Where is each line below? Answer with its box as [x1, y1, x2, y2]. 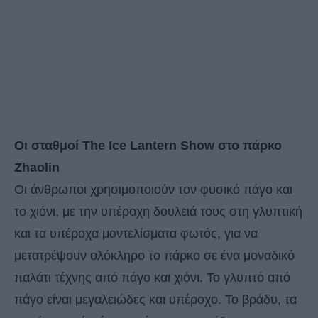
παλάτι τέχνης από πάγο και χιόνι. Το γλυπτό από [14, 270, 290, 285]
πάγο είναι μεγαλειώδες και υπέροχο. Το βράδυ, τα [14, 292, 297, 307]
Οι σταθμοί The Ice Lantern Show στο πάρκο [14, 138, 282, 153]
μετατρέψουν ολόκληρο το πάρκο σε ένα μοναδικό [14, 248, 295, 263]
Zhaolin [14, 160, 60, 175]
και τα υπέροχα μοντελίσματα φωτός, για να [14, 226, 258, 241]
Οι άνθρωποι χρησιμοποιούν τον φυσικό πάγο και [14, 182, 292, 197]
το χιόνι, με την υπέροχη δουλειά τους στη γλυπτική [14, 204, 302, 219]
